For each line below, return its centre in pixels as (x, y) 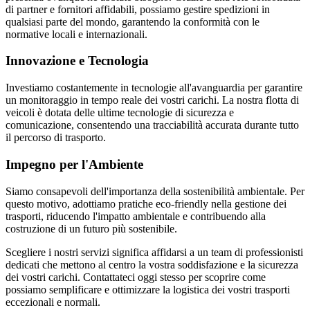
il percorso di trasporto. (56, 138)
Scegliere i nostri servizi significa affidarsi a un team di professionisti (154, 252)
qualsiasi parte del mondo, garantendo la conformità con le (133, 21)
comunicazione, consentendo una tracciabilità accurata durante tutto (152, 125)
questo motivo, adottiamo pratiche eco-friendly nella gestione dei (146, 203)
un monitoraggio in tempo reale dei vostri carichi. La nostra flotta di (152, 100)
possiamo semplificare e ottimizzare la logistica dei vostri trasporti (148, 289)
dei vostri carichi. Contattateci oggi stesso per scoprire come (136, 277)
